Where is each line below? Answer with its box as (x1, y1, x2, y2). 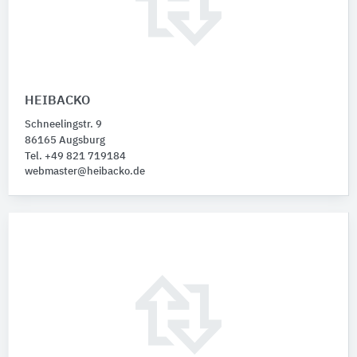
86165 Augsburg (25, 135, 105, 146)
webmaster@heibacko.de (25, 166, 145, 177)
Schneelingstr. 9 (25, 119, 102, 130)
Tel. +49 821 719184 (25, 151, 126, 162)
